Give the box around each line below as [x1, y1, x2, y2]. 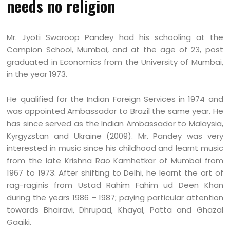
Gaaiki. [7, 217, 32, 227]
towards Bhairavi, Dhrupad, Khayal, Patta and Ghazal [7, 204, 223, 215]
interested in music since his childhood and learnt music [7, 143, 223, 154]
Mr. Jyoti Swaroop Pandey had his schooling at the [7, 32, 223, 43]
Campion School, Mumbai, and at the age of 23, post [7, 44, 223, 55]
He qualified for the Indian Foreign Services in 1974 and [7, 93, 223, 104]
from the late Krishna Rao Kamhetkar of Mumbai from [7, 155, 223, 166]
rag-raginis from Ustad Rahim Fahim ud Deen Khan [7, 180, 223, 190]
